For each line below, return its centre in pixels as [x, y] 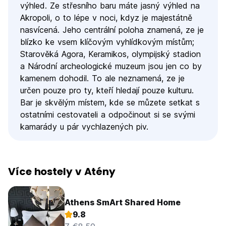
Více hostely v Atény [62, 172]
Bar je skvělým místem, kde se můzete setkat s [110, 102]
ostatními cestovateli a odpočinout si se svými [108, 115]
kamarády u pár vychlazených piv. [84, 127]
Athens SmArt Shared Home [123, 202]
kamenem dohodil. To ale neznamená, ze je [102, 78]
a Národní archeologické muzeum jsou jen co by [111, 66]
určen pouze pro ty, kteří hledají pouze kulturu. [107, 90]
